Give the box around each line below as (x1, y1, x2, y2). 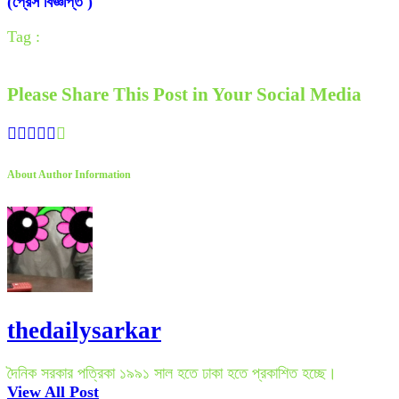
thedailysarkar (7, 316, 161, 344)
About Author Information (7, 168, 131, 182)
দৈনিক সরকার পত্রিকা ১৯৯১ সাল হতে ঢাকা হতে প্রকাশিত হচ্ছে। (7, 364, 337, 383)
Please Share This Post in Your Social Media (7, 84, 362, 106)
